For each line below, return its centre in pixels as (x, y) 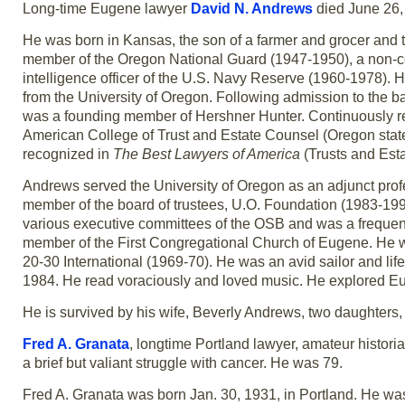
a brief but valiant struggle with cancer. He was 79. (183, 363)
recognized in (68, 154)
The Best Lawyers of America (207, 154)
